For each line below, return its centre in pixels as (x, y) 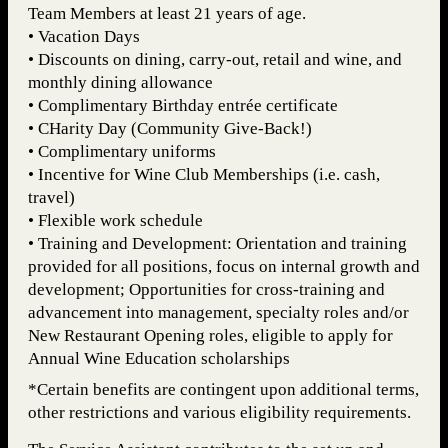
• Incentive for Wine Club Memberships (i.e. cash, (204, 175)
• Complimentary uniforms (122, 152)
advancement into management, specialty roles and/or (218, 313)
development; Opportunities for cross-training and (206, 290)
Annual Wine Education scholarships (159, 359)
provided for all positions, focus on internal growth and (224, 267)
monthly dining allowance (120, 83)
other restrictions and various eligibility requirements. (219, 413)
